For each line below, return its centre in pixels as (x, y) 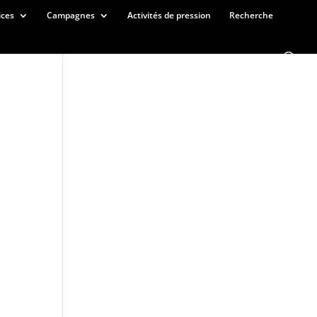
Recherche (251, 15)
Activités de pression (169, 15)
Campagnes (71, 15)
